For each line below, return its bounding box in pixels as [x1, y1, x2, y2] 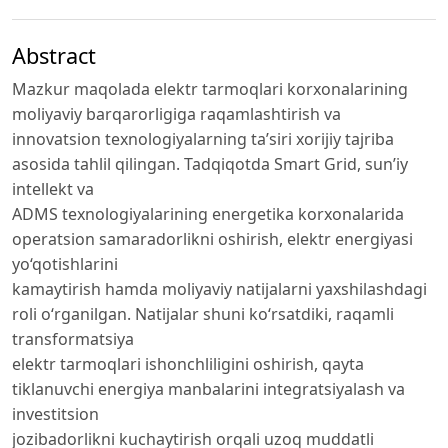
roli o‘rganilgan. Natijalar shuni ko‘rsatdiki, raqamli [12, 302, 394, 325]
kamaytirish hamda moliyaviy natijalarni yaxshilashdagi [12, 277, 427, 300]
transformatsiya [12, 327, 134, 350]
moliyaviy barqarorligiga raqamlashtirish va [12, 102, 341, 125]
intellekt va [12, 177, 94, 200]
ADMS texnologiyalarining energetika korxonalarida [12, 202, 404, 225]
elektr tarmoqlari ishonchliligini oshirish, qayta [12, 352, 364, 375]
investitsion [12, 402, 99, 425]
